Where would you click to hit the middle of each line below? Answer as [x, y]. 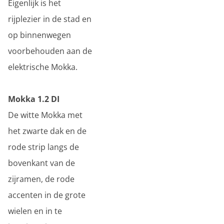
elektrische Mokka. [43, 67]
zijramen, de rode [41, 179]
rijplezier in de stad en [50, 19]
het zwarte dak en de [47, 131]
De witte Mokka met [45, 115]
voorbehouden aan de [50, 51]
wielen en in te [35, 211]
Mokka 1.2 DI [34, 99]
